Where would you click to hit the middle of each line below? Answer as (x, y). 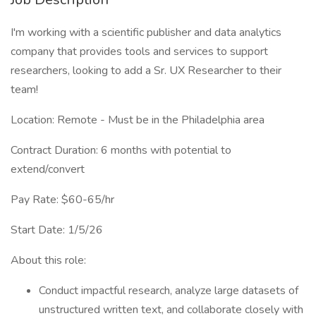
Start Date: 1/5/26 (57, 230)
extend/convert (48, 169)
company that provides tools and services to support (139, 51)
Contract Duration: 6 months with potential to (121, 150)
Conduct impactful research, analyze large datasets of (169, 291)
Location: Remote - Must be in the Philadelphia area (138, 120)
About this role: (48, 260)
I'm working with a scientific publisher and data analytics (146, 32)
